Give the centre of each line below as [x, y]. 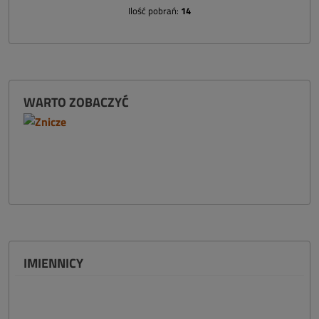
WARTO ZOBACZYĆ [76, 102]
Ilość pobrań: [155, 11]
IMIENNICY [53, 263]
